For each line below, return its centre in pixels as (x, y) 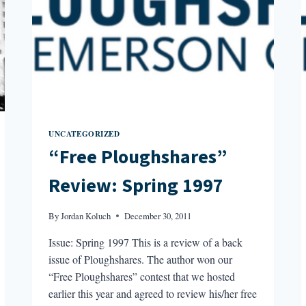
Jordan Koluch (86, 215)
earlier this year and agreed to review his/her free (153, 293)
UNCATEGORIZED (84, 133)
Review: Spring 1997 (136, 186)
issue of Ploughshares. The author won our (141, 259)
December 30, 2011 (158, 215)
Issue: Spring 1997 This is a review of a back (146, 242)
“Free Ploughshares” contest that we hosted (142, 276)
